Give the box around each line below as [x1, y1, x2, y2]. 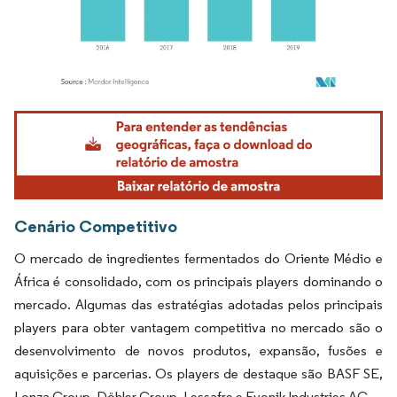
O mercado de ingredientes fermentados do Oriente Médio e [14, 250, 383, 268]
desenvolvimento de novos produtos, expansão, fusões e [14, 342, 383, 360]
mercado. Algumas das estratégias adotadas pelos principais [14, 296, 383, 314]
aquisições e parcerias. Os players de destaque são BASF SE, [14, 365, 383, 383]
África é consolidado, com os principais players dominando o [14, 273, 383, 291]
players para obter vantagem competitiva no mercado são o [14, 319, 383, 337]
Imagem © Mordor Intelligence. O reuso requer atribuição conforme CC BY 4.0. [22, 105, 378, 120]
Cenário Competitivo [14, 215, 177, 237]
